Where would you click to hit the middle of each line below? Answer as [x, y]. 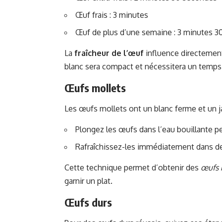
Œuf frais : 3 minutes [112, 15]
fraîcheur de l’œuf [109, 53]
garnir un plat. [88, 181]
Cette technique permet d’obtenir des [133, 168]
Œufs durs [88, 202]
